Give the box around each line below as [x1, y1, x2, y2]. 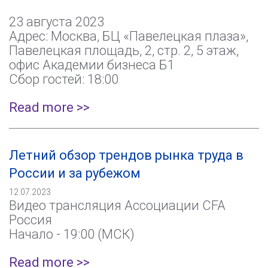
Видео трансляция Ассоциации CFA [9, 198, 226, 213]
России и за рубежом [9, 166, 141, 181]
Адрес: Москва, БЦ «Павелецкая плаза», [9, 29, 248, 44]
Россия [9, 212, 52, 227]
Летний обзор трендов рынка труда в [9, 148, 243, 163]
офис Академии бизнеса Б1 [9, 57, 175, 72]
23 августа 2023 [9, 14, 104, 29]
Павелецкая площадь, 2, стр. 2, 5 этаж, [9, 43, 239, 58]
